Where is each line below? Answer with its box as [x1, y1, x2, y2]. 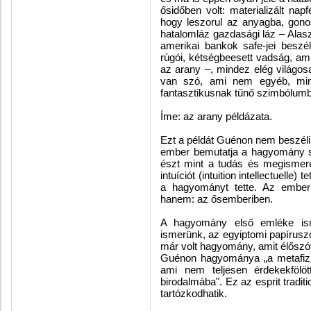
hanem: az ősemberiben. [160, 193, 273, 205]
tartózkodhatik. [160, 287, 227, 299]
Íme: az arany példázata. [160, 110, 272, 122]
